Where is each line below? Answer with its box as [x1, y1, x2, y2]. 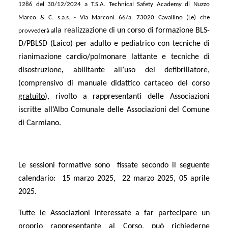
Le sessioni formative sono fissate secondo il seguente [18, 161, 210, 169]
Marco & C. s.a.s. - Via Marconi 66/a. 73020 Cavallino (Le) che [18, 14, 210, 21]
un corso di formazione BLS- [117, 26, 210, 35]
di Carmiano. [18, 119, 61, 127]
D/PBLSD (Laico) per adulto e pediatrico [18, 39, 155, 48]
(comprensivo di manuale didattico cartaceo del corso [18, 79, 210, 88]
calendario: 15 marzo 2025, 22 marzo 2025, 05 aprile [18, 174, 210, 183]
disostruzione [18, 66, 62, 74]
